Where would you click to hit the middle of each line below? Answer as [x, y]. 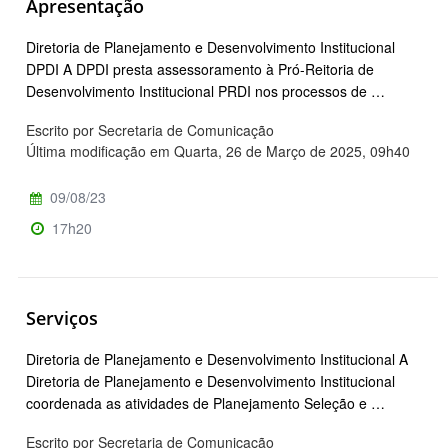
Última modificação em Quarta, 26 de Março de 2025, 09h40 [218, 151]
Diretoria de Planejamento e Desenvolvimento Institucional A [217, 359]
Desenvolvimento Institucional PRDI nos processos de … [205, 91]
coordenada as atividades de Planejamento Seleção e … [205, 403]
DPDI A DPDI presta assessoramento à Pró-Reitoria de [200, 69]
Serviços [62, 318]
